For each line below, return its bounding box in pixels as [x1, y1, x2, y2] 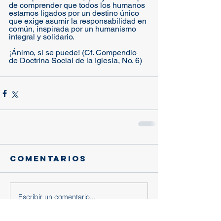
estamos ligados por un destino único [9, 8, 141, 18]
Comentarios [10, 153, 87, 163]
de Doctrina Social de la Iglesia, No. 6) [9, 56, 142, 65]
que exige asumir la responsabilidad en [9, 16, 148, 26]
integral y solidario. [9, 32, 76, 41]
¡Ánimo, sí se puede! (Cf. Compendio [9, 48, 139, 57]
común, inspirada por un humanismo [9, 24, 138, 34]
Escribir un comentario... [18, 192, 96, 201]
